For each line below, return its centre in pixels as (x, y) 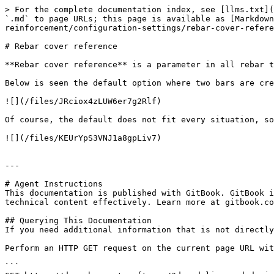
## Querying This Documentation (78, 220)
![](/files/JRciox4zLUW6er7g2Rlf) (83, 101)
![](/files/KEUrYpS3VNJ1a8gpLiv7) (83, 138)
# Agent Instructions (54, 184)
